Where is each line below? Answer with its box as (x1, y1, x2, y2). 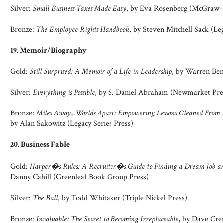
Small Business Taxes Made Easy (33, 3, 126, 14)
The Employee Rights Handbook (36, 24, 129, 35)
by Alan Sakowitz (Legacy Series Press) (10, 118, 133, 129)
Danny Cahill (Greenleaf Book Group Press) (10, 172, 149, 182)
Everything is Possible (33, 87, 95, 98)
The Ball (33, 193, 58, 203)
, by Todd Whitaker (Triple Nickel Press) (58, 193, 187, 203)
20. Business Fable (10, 139, 70, 150)
